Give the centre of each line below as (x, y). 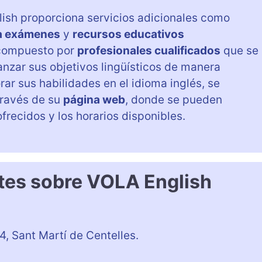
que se (239, 50)
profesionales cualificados (149, 50)
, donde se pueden (174, 99)
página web (94, 99)
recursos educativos (128, 34)
